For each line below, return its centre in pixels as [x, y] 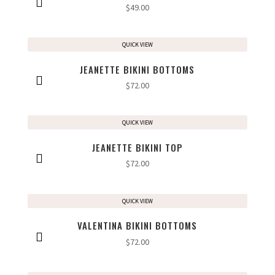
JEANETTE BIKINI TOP [137, 147]
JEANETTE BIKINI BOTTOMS [137, 69]
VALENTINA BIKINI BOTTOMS [137, 226]
